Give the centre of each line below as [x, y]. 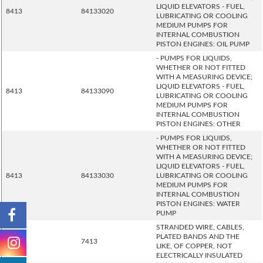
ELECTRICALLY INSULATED [199, 255]
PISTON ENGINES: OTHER [198, 124]
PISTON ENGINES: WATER [198, 204]
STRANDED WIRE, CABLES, [200, 227]
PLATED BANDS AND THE [198, 237]
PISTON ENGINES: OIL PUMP [203, 44]
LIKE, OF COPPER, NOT [194, 246]
